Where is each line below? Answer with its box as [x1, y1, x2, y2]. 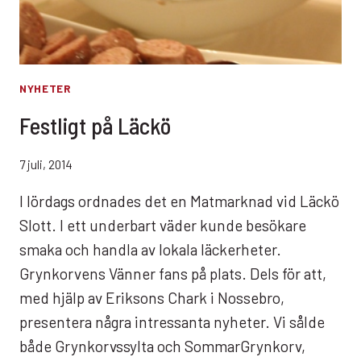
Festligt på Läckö [19, 110, 171, 139]
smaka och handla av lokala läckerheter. [19, 240, 281, 259]
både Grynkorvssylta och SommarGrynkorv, [19, 337, 305, 356]
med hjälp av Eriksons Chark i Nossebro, [19, 288, 284, 308]
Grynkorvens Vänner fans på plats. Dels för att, [19, 264, 326, 284]
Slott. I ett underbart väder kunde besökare [19, 216, 306, 235]
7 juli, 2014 [19, 157, 73, 172]
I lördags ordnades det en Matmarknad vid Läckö [19, 192, 339, 211]
